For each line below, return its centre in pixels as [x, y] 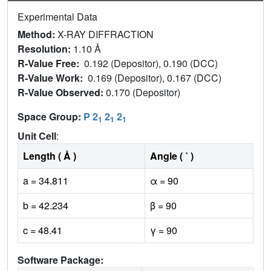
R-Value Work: [53, 78]
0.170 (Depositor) [144, 93]
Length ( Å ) [50, 156]
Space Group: [51, 117]
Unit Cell [37, 136]
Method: [38, 34]
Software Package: [60, 260]
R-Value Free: [51, 64]
